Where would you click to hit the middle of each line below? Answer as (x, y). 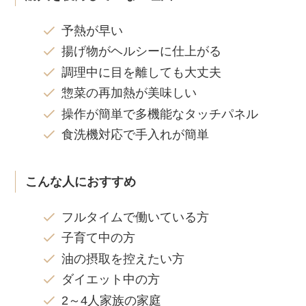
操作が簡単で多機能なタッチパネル (159, 114)
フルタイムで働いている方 (135, 217)
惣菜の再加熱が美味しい (129, 93)
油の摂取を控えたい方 (123, 259)
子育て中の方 (98, 238)
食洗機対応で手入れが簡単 (135, 134)
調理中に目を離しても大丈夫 (141, 72)
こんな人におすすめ (80, 182)
